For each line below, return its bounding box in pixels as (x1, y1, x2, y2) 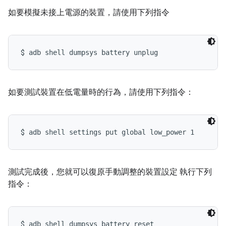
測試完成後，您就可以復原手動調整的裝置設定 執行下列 (8, 167, 212, 177)
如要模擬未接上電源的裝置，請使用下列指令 (8, 8, 169, 18)
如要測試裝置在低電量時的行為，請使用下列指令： (8, 87, 194, 97)
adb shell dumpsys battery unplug (29, 48, 158, 56)
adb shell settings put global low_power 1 (29, 128, 194, 136)
